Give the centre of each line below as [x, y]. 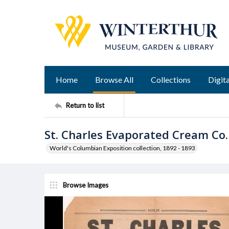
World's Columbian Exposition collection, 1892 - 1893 [122, 148]
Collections [171, 79]
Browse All [114, 79]
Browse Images [86, 185]
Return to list [85, 105]
